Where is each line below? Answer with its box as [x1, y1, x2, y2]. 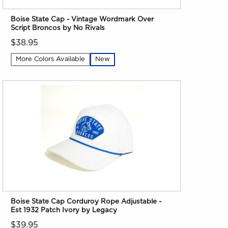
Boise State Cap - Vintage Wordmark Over [11, 15, 154, 23]
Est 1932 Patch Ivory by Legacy [11, 207, 118, 214]
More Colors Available [16, 55, 85, 63]
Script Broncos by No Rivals [11, 24, 105, 32]
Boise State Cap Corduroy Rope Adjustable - [11, 198, 162, 206]
